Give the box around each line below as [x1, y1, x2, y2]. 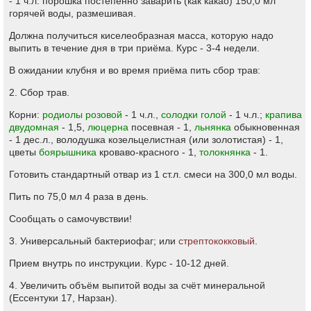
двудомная [9, 121, 59, 133]
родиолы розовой [42, 109, 122, 120]
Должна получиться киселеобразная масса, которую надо [9, 30, 274, 41]
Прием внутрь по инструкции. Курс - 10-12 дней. [9, 258, 229, 269]
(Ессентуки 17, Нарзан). [9, 292, 117, 303]
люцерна [87, 121, 128, 133]
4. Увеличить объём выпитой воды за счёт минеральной [9, 280, 265, 291]
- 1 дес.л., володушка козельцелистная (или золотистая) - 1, [9, 134, 283, 145]
